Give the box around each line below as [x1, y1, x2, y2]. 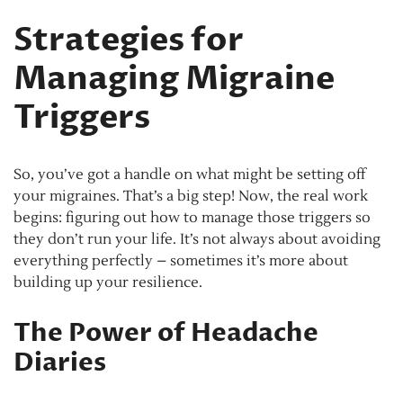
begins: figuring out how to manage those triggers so [13, 208, 371, 227]
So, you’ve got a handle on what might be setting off [13, 165, 365, 184]
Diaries [13, 345, 106, 380]
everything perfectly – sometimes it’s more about [13, 251, 348, 270]
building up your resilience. [13, 273, 202, 291]
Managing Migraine [13, 56, 335, 101]
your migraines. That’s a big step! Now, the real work [13, 186, 368, 205]
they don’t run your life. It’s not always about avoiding [13, 229, 381, 248]
